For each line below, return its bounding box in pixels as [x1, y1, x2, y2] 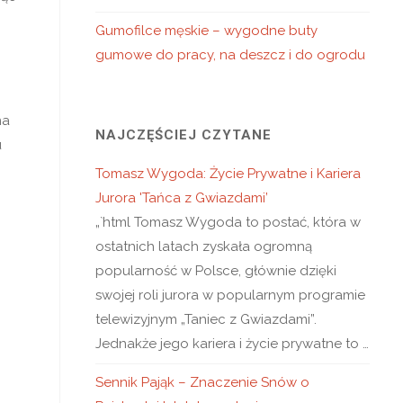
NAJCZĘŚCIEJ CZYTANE [95, 127, 272, 143]
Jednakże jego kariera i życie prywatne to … [95, 336, 369, 352]
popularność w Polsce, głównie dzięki [95, 263, 336, 279]
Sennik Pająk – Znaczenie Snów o [95, 374, 309, 390]
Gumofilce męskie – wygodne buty [95, 22, 318, 39]
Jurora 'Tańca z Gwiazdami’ [95, 190, 268, 206]
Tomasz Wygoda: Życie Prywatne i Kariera [95, 166, 361, 182]
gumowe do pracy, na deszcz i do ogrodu [95, 47, 365, 63]
